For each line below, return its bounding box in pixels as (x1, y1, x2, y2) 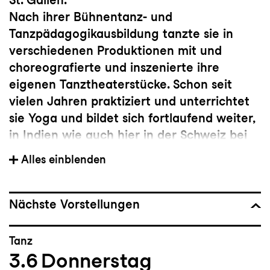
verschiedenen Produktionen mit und (9, 43, 222, 58)
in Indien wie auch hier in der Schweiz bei (9, 127, 247, 142)
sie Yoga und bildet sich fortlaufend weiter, (9, 110, 255, 125)
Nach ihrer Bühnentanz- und (9, 9, 172, 24)
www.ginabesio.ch (9, 178, 113, 193)
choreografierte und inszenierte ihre (9, 60, 219, 75)
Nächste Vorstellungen (9, 197, 140, 212)
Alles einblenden (21, 153, 106, 166)
